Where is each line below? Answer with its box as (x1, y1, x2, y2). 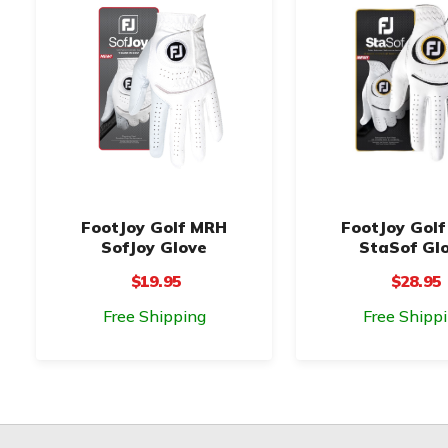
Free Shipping (102, 305, 206, 326)
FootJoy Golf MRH (81, 216, 227, 237)
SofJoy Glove (101, 236, 207, 257)
